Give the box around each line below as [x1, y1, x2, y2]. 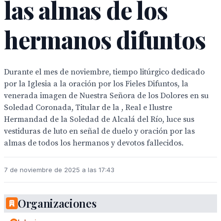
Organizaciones [18, 196, 97, 211]
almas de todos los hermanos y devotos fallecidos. [4, 138, 184, 148]
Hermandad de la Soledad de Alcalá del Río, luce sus [4, 114, 194, 124]
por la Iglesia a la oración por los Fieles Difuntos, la [4, 79, 188, 89]
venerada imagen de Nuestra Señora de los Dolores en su [4, 91, 209, 101]
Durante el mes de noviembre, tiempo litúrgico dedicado [4, 67, 205, 77]
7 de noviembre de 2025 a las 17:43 [4, 166, 114, 174]
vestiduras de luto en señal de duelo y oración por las [4, 126, 195, 136]
